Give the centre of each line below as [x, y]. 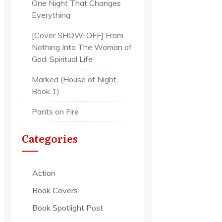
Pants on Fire [55, 111]
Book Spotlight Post [68, 207]
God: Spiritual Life [62, 59]
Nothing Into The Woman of [82, 47]
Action [44, 173]
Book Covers [55, 190]
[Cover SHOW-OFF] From [78, 35]
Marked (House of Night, [75, 79]
